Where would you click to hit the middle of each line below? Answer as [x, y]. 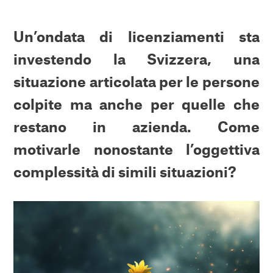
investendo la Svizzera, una [136, 59]
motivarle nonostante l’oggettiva [136, 149]
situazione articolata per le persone [136, 82]
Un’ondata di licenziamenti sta [136, 37]
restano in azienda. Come [136, 127]
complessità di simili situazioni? [125, 172]
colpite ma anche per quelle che [136, 104]
